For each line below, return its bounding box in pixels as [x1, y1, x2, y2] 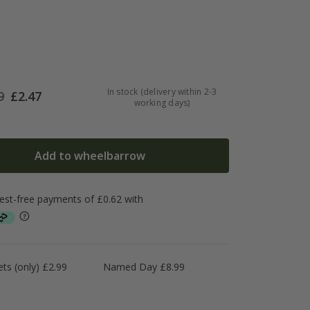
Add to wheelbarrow [35, 147, 146, 163]
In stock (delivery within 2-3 [107, 85, 217, 98]
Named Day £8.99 [102, 260, 185, 274]
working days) [134, 96, 190, 109]
